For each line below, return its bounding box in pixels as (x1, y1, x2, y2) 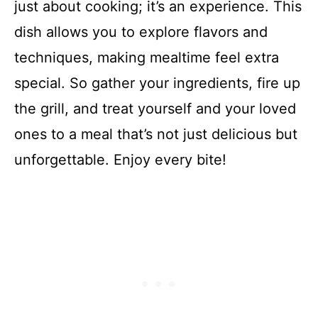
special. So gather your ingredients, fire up (14, 75, 300, 92)
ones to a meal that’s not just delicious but (14, 126, 297, 143)
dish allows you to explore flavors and (14, 23, 268, 40)
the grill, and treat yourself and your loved (14, 100, 296, 117)
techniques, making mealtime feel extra (14, 49, 279, 66)
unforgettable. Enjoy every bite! (14, 151, 226, 168)
